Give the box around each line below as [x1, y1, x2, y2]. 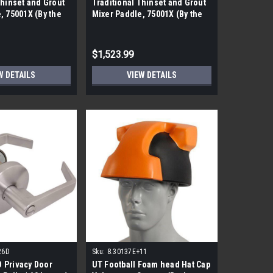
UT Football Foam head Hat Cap [91, 259, 210, 269]
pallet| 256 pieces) [91, 20, 162, 30]
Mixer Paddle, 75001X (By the [91, 9, 203, 19]
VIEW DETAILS [126, 69, 177, 80]
